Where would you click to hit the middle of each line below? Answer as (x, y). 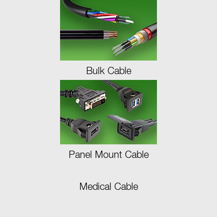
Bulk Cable (108, 71)
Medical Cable (108, 187)
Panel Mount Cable (108, 155)
